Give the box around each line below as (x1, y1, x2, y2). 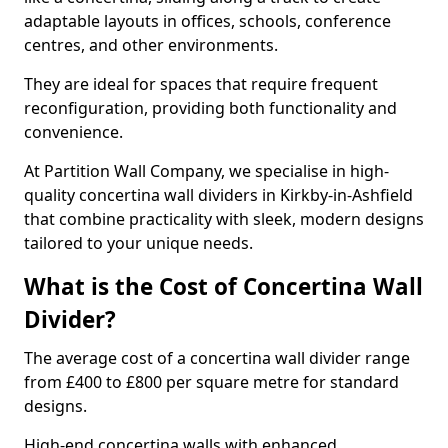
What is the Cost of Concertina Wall (24, 271, 423, 302)
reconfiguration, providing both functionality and (24, 97, 397, 119)
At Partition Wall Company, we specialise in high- (24, 160, 389, 182)
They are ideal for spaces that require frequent (24, 73, 378, 95)
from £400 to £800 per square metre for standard (24, 371, 399, 393)
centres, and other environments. (24, 34, 282, 56)
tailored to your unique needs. (24, 232, 253, 254)
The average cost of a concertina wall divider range (24, 347, 410, 369)
